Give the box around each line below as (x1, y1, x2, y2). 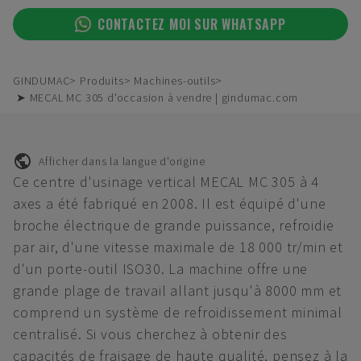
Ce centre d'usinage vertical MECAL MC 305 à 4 (13, 172, 319, 191)
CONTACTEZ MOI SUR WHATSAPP (98, 15, 286, 34)
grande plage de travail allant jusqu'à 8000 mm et (13, 281, 342, 300)
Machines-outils (134, 73, 216, 88)
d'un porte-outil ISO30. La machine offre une (13, 259, 309, 278)
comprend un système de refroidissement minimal (13, 303, 342, 322)
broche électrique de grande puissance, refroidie (13, 216, 334, 234)
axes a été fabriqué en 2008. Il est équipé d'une (13, 194, 326, 213)
